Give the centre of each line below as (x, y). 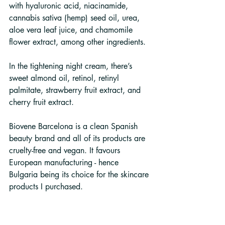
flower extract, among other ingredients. (77, 42)
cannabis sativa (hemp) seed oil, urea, (76, 18)
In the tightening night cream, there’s (72, 66)
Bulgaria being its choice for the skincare (80, 174)
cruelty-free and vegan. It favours (66, 150)
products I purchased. (46, 186)
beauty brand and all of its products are (78, 138)
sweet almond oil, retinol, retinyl (65, 78)
